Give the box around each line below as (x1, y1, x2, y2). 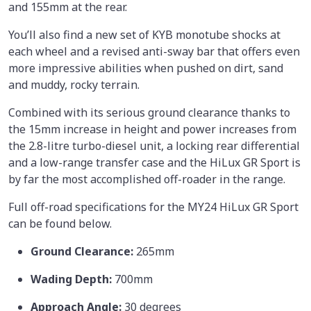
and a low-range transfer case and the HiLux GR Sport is (8, 154, 301, 170)
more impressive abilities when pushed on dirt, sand (8, 60, 283, 76)
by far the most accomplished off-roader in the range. (8, 171, 285, 187)
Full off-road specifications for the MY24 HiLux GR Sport (8, 199, 299, 215)
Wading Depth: (31, 271, 115, 287)
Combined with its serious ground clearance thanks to (8, 104, 290, 120)
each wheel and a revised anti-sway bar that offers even (8, 43, 300, 59)
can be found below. (8, 215, 112, 231)
